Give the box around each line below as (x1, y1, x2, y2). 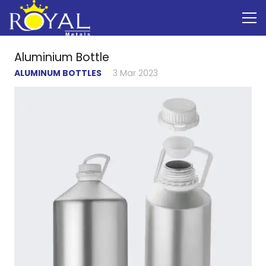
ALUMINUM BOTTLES (14, 67, 102, 79)
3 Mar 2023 (113, 67, 159, 79)
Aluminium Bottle (14, 49, 109, 65)
